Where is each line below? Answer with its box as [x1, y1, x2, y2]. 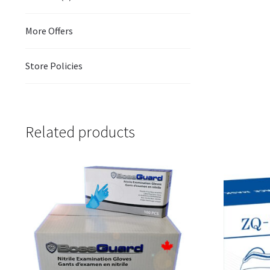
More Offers [25, 25, 73, 37]
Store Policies [25, 60, 83, 72]
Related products [25, 122, 135, 142]
